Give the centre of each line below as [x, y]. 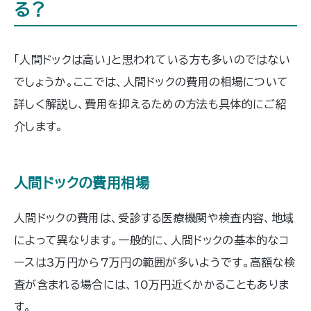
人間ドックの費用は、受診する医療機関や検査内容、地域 [154, 218]
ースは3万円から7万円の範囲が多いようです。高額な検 [155, 262]
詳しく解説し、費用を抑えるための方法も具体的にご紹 [151, 104]
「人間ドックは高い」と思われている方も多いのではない [152, 59]
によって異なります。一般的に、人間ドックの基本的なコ [152, 240]
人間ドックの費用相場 [82, 182]
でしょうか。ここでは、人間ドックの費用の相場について [151, 82]
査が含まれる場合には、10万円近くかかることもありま [152, 284]
